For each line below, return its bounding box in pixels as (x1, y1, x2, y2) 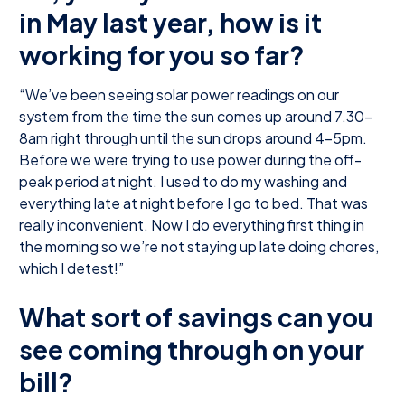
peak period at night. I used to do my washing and (19, 171, 347, 191)
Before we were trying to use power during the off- (19, 149, 362, 169)
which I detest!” (19, 258, 124, 278)
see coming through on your (19, 333, 364, 365)
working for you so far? (19, 38, 305, 71)
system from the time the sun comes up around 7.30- (19, 106, 372, 126)
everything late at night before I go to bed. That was (19, 193, 368, 212)
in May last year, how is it (19, 5, 322, 38)
